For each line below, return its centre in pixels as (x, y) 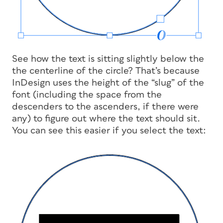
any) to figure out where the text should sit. (106, 118)
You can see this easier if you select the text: (109, 130)
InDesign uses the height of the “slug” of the (108, 83)
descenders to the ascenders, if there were (105, 107)
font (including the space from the (87, 95)
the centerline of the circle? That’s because (106, 71)
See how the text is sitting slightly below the (108, 59)
